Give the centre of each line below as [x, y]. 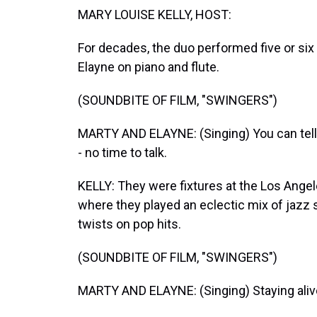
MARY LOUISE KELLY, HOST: [155, 15]
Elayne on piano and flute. [149, 67]
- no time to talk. [122, 152]
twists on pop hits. [129, 224]
